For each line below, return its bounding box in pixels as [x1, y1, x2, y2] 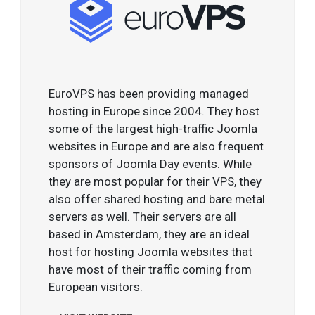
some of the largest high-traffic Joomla [49, 121, 258, 136]
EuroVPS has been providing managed [49, 86, 250, 101]
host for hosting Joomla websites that [49, 244, 253, 259]
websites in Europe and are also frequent [49, 139, 264, 153]
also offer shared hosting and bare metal [49, 191, 266, 206]
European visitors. [49, 279, 143, 294]
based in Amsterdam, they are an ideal [49, 226, 250, 241]
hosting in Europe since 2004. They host [49, 103, 260, 118]
